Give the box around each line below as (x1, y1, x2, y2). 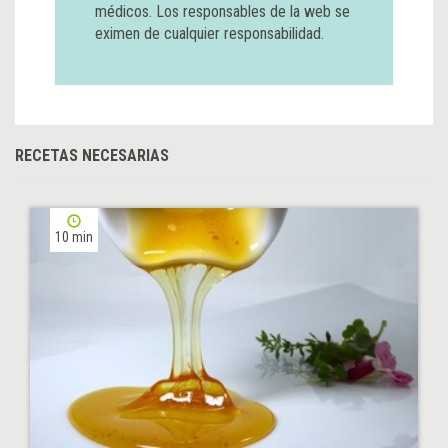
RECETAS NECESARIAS (15, 145, 169, 165)
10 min (55, 228, 93, 245)
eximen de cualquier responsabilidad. (95, 23, 324, 43)
